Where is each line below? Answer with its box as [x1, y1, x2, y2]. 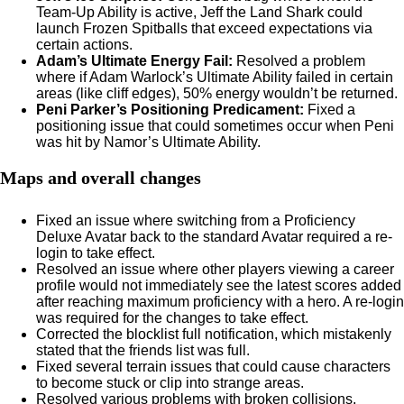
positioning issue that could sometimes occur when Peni [36, 118, 394, 133]
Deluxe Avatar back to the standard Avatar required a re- [36, 229, 392, 244]
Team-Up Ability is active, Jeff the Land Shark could [36, 5, 363, 20]
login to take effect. [36, 245, 155, 261]
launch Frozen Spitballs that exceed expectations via [36, 21, 372, 36]
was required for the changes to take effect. [36, 310, 308, 326]
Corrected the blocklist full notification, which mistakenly [36, 326, 391, 342]
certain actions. [36, 37, 133, 52]
